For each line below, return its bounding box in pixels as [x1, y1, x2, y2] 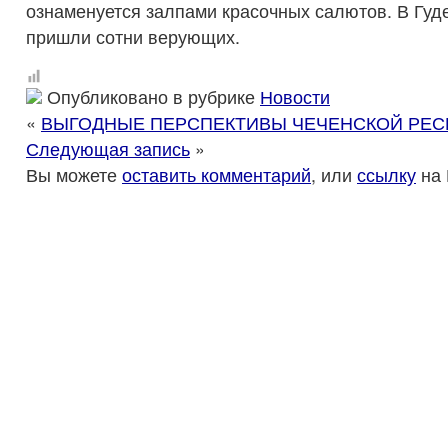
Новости [260, 84, 330, 109]
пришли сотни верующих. [26, 24, 240, 49]
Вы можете [26, 162, 122, 187]
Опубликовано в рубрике [42, 84, 260, 109]
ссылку [357, 162, 416, 187]
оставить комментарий [122, 162, 311, 187]
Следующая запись [26, 136, 190, 161]
